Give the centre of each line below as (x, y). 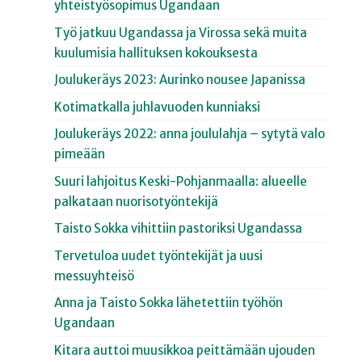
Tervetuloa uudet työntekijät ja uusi (159, 255)
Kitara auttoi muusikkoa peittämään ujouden (185, 350)
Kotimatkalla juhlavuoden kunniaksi (158, 107)
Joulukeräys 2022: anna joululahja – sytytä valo (190, 134)
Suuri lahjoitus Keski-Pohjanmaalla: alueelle (181, 181)
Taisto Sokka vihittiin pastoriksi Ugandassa (179, 229)
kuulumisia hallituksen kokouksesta (156, 53)
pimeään (80, 154)
